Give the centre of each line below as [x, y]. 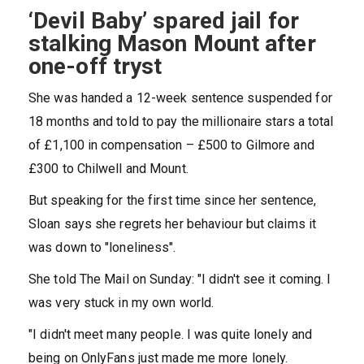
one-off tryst [95, 67]
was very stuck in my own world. [121, 303]
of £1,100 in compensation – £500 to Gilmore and [171, 145]
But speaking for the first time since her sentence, [173, 201]
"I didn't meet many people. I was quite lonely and [171, 335]
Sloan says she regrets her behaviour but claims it [173, 224]
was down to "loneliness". [102, 248]
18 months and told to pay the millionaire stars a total [181, 122]
